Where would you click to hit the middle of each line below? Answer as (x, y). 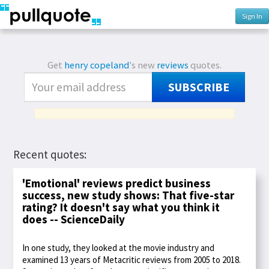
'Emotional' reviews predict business (117, 183)
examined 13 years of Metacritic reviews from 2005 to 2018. (132, 260)
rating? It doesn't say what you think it (121, 207)
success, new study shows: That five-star (128, 195)
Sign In (252, 16)
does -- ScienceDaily (74, 219)
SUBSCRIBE (198, 87)
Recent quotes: (50, 154)
